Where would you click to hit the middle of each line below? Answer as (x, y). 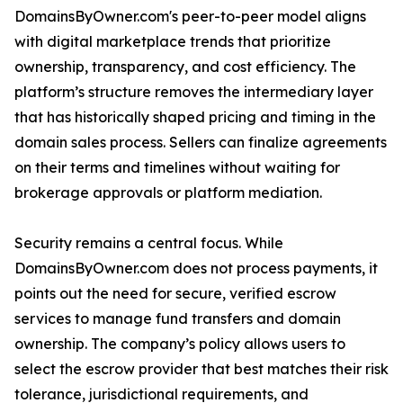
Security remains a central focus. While (149, 243)
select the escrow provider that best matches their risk (201, 369)
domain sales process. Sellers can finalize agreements (201, 143)
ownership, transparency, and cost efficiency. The (185, 67)
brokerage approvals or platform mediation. (168, 193)
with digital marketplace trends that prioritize (173, 42)
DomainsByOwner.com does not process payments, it (196, 269)
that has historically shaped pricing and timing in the (195, 117)
